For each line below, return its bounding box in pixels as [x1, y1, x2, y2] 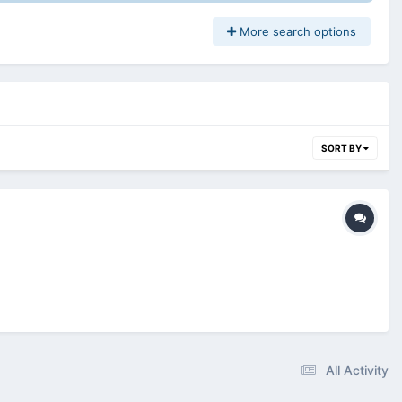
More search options [236, 23, 356, 39]
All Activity [326, 363, 389, 379]
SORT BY [321, 142, 363, 153]
